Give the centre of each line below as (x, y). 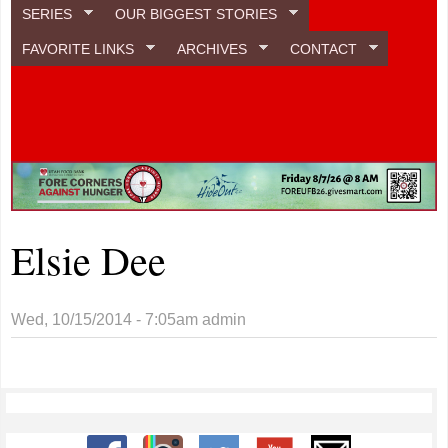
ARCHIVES (212, 48)
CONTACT (323, 48)
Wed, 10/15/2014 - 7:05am (105, 319)
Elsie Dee (89, 259)
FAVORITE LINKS (78, 48)
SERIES (47, 13)
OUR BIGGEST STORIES (196, 13)
